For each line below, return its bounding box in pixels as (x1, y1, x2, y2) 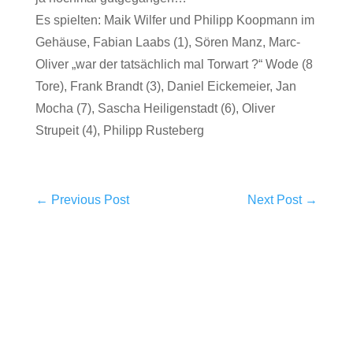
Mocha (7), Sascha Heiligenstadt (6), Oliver (35, 102, 275, 115)
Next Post (247, 193, 303, 206)
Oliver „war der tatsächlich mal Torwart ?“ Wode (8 (35, 58, 313, 71)
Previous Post (50, 193, 129, 206)
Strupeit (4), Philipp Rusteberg (35, 124, 204, 137)
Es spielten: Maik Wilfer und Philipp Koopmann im (35, 13, 314, 27)
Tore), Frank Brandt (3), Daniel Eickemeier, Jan (35, 80, 296, 93)
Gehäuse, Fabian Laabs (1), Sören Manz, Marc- (35, 35, 300, 49)
